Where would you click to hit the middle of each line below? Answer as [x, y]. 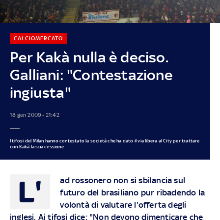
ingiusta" [40, 92]
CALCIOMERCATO [38, 38]
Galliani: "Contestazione [91, 75]
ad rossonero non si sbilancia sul [123, 180]
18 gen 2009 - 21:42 [34, 115]
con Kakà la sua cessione [37, 146]
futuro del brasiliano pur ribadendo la [132, 192]
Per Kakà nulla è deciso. [89, 57]
